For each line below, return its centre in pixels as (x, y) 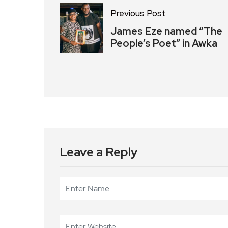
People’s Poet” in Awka (164, 43)
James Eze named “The (166, 31)
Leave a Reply (98, 152)
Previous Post (138, 13)
